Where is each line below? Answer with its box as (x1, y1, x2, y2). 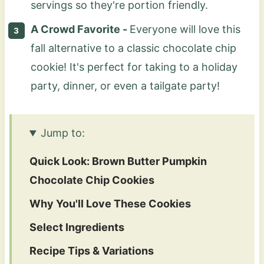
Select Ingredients (29, 221, 124, 234)
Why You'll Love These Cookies (29, 197, 191, 210)
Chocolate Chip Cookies (29, 174, 154, 187)
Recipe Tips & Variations (29, 245, 154, 258)
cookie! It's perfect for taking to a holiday (30, 61, 237, 74)
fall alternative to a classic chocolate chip (30, 42, 236, 55)
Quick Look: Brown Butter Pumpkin (29, 155, 207, 168)
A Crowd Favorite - (30, 23, 130, 36)
